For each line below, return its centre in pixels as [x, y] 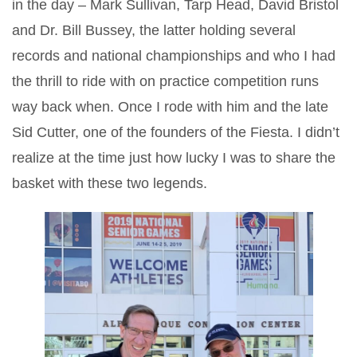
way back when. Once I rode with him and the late [170, 107]
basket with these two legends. [110, 184]
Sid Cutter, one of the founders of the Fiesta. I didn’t [176, 133]
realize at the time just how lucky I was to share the [174, 158]
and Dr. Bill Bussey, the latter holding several [154, 31]
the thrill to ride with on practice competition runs [165, 82]
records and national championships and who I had [174, 56]
